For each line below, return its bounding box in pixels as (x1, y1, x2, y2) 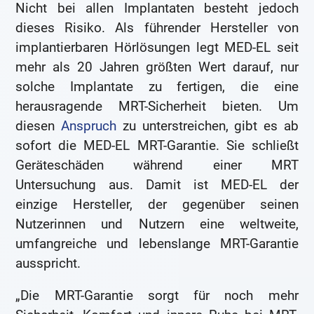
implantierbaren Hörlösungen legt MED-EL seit (15, 39, 299, 56)
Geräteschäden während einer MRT (15, 157, 299, 174)
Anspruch (61, 118, 117, 135)
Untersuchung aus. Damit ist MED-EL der (15, 177, 299, 193)
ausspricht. (15, 255, 81, 272)
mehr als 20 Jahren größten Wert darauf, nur (15, 59, 299, 76)
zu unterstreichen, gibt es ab (116, 118, 299, 135)
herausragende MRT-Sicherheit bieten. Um (15, 98, 299, 115)
